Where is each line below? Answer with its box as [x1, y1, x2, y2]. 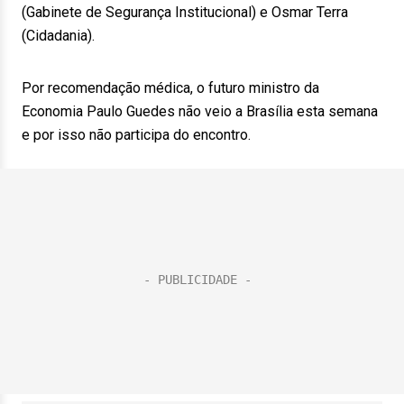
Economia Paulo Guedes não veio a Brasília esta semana [22, 103, 378, 120]
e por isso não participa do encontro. [22, 126, 251, 143]
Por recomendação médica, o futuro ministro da [22, 79, 319, 96]
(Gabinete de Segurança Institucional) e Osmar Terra [22, 4, 348, 21]
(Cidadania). [22, 27, 95, 44]
